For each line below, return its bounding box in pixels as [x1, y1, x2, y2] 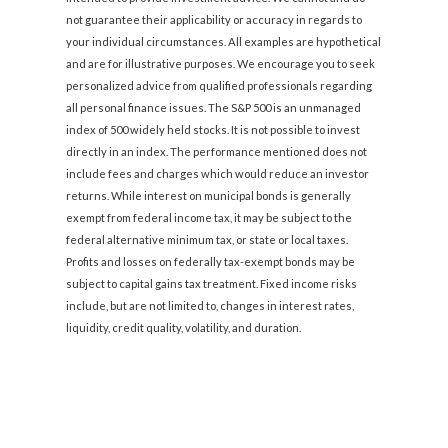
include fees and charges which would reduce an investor [66, 167, 370, 181]
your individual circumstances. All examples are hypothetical [66, 35, 382, 49]
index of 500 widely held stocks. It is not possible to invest [66, 123, 361, 137]
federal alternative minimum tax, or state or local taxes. [66, 233, 349, 247]
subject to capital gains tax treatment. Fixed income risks [66, 277, 358, 291]
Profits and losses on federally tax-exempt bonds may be [66, 255, 356, 269]
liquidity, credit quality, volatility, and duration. [66, 321, 302, 335]
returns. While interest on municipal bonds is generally [66, 189, 352, 203]
